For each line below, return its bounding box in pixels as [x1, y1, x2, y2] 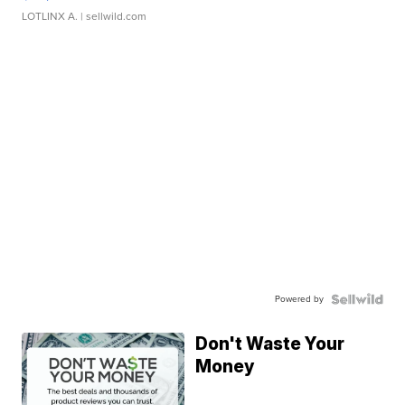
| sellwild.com [78, 7, 147, 24]
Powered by [274, 291, 324, 306]
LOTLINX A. [22, 7, 79, 24]
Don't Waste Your [195, 333, 345, 354]
